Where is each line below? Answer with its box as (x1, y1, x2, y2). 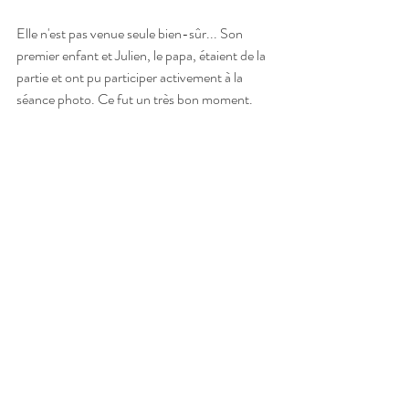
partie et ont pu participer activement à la (16, 66, 246, 88)
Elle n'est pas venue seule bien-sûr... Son (16, 22, 246, 44)
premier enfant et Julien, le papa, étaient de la (16, 44, 268, 66)
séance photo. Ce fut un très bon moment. (16, 88, 253, 110)
